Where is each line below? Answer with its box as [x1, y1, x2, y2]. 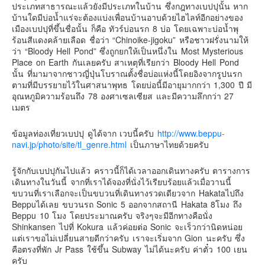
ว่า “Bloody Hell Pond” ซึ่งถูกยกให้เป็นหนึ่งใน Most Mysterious [12, 44, 243, 57]
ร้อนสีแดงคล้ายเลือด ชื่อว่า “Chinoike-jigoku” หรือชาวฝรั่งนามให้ [12, 33, 248, 46]
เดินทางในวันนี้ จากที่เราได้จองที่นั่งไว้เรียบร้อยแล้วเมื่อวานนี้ [12, 175, 231, 188]
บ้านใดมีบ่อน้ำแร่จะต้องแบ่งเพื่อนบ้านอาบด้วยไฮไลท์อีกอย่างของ [12, 11, 243, 23]
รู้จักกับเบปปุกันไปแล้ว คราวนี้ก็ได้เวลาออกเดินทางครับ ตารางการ [12, 164, 250, 176]
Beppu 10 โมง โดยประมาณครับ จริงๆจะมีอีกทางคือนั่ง [12, 209, 212, 221]
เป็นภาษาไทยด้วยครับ [127, 138, 209, 150]
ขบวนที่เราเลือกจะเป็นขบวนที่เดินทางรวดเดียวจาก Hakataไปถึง [12, 186, 244, 199]
